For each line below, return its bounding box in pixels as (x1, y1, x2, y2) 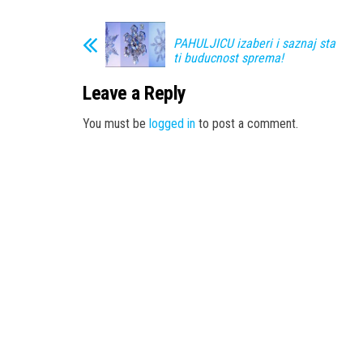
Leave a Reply (83, 82, 186, 105)
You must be (83, 115, 149, 131)
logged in (149, 115, 195, 131)
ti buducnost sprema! (173, 50, 284, 66)
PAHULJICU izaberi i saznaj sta (173, 36, 335, 52)
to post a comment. (195, 115, 298, 131)
